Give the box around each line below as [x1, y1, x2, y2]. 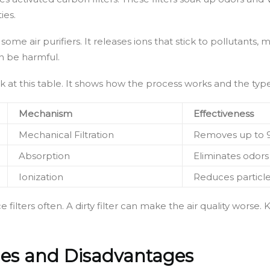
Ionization [19, 171, 63, 183]
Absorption [19, 149, 70, 162]
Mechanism [19, 107, 72, 119]
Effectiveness [193, 107, 254, 119]
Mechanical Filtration [19, 128, 114, 140]
